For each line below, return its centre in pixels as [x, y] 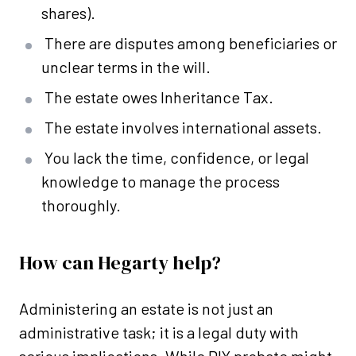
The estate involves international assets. [183, 128]
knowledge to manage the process [161, 182]
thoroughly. [81, 205]
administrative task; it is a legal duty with [159, 333]
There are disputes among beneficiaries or [191, 43]
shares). [68, 13]
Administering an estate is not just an [146, 309]
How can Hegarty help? [120, 263]
